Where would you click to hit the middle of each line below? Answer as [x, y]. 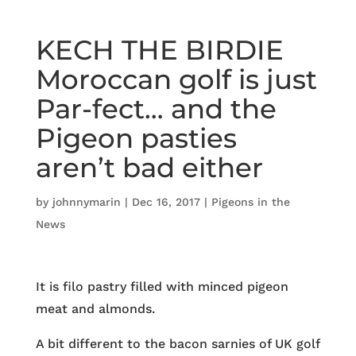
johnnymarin [86, 202]
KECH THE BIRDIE [159, 50]
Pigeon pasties [136, 138]
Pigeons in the [250, 202]
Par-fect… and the [156, 109]
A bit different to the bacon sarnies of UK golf [177, 344]
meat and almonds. [95, 309]
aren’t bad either [149, 168]
